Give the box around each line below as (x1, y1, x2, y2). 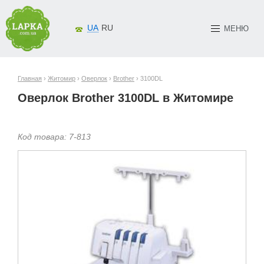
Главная (18, 74, 42, 82)
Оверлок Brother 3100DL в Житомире (18, 91, 233, 104)
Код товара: (18, 131, 69, 141)
